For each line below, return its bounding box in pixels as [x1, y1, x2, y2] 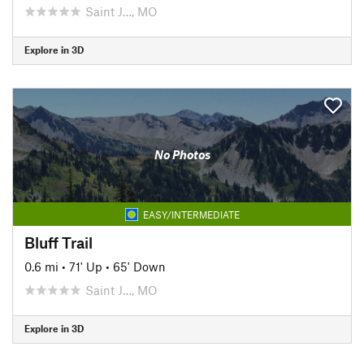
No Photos [154, 147, 210, 162]
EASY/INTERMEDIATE [142, 208, 240, 220]
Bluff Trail [24, 232, 93, 252]
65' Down [113, 258, 166, 274]
